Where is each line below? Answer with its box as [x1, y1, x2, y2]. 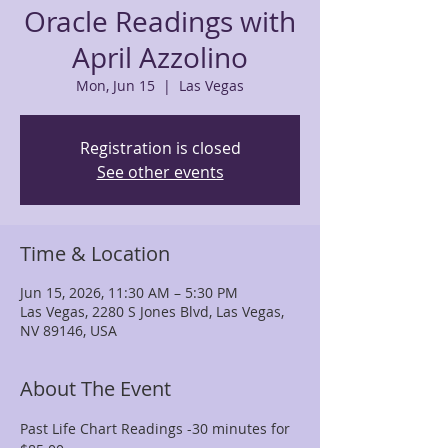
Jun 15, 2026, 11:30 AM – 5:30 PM [20, 283, 238, 302]
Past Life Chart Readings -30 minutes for [20, 419, 294, 438]
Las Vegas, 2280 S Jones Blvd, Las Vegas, [20, 302, 284, 321]
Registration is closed [79, 137, 241, 159]
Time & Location [20, 240, 170, 267]
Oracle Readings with [24, 3, 296, 40]
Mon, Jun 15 [76, 76, 155, 95]
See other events [96, 161, 224, 183]
